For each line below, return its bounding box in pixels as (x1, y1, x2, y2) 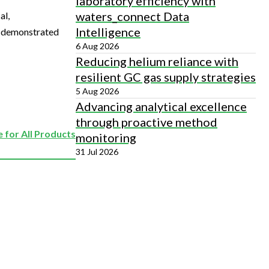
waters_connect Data (76, 9, 189, 23)
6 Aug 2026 (76, 41, 119, 51)
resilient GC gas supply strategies (76, 70, 256, 84)
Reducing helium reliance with (76, 54, 238, 68)
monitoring (76, 130, 136, 145)
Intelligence (76, 25, 141, 39)
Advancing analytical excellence (76, 99, 247, 113)
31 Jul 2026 (76, 147, 118, 157)
